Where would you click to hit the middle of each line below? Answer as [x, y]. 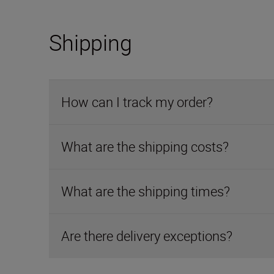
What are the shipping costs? [145, 146]
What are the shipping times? [146, 191]
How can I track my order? [137, 102]
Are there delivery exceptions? [147, 236]
